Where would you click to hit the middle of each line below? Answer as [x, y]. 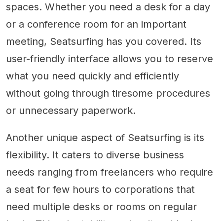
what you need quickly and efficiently [92, 76]
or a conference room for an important [96, 24]
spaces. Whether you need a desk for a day [108, 7]
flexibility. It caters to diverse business [95, 155]
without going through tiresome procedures [108, 93]
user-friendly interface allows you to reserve [110, 59]
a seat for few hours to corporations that [100, 189]
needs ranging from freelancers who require [110, 172]
